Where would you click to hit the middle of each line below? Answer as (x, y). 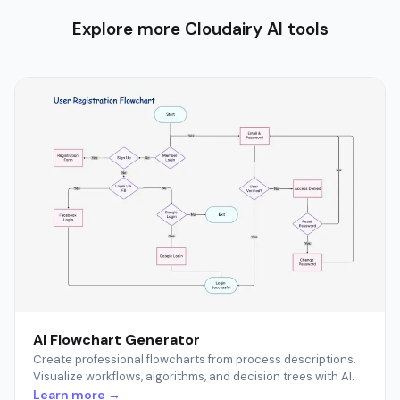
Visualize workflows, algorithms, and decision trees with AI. (194, 377)
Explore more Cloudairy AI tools (200, 29)
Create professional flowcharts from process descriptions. (195, 360)
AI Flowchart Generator (117, 340)
